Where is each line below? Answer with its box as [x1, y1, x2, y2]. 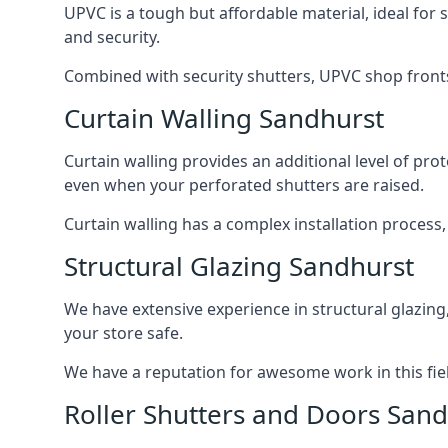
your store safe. [64, 322, 183, 345]
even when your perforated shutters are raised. [64, 174, 424, 197]
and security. [64, 26, 160, 49]
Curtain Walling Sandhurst [64, 100, 384, 137]
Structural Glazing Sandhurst [64, 248, 414, 285]
